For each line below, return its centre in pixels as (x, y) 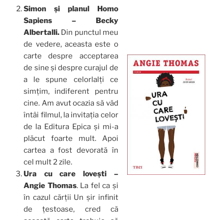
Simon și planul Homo (71, 9)
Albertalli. (42, 33)
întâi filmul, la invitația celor (71, 115)
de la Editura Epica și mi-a (71, 127)
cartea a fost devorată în (71, 151)
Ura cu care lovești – (71, 174)
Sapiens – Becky (71, 21)
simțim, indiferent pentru (71, 92)
